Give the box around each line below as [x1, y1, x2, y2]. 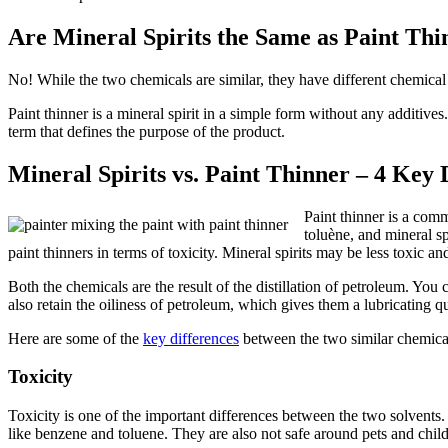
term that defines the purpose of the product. [8, 122, 285, 140]
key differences [143, 329, 239, 347]
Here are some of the [8, 329, 143, 347]
